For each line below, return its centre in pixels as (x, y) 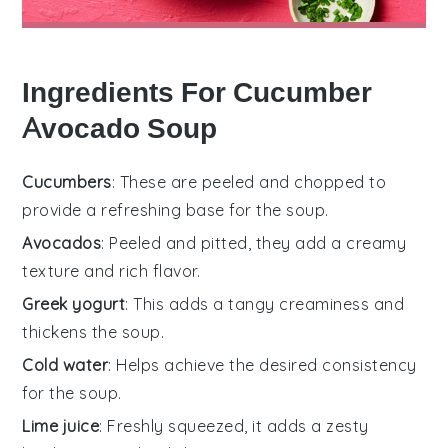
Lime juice (61, 425)
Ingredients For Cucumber (197, 92)
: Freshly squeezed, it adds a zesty (234, 425)
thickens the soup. (93, 331)
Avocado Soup (120, 128)
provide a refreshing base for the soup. (175, 209)
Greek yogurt (74, 303)
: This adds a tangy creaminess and (265, 303)
